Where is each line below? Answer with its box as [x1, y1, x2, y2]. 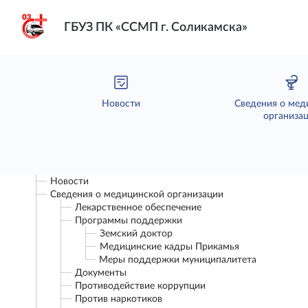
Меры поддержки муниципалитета [99, 255, 256, 265]
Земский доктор [100, 229, 173, 239]
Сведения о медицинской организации [50, 190, 223, 199]
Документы [75, 268, 126, 278]
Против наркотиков [75, 294, 162, 304]
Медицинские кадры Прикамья [100, 242, 239, 252]
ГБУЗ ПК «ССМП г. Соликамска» [64, 21, 247, 34]
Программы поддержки [75, 216, 182, 225]
